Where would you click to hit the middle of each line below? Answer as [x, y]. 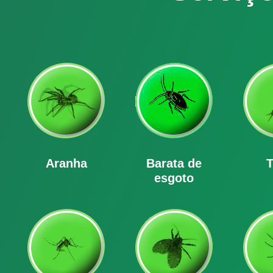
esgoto [174, 178]
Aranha [66, 163]
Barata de [174, 163]
